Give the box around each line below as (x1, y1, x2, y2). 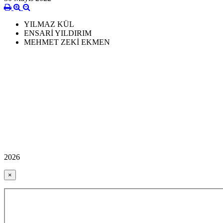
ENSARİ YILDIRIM (24, 29, 92, 38)
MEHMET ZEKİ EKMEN (24, 38, 110, 47)
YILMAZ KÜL (24, 20, 76, 29)
